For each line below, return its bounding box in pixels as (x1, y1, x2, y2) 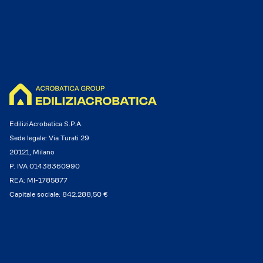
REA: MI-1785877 (9, 176, 68, 184)
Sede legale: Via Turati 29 (9, 133, 89, 142)
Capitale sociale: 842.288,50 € (9, 190, 108, 198)
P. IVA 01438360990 (9, 161, 80, 170)
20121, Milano (9, 147, 55, 156)
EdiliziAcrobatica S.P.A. (9, 119, 83, 128)
